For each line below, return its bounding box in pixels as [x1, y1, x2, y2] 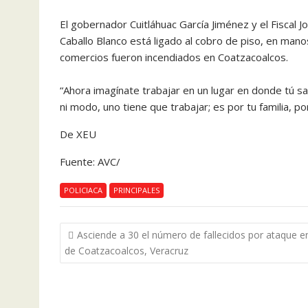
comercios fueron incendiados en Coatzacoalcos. [60, 50, 291, 64]
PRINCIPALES [113, 185, 159, 195]
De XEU [60, 127, 96, 141]
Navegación [59, 221, 147, 241]
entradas [59, 256, 125, 276]
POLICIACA [64, 185, 102, 195]
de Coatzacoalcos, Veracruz [65, 243, 188, 257]
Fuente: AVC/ [60, 155, 120, 168]
